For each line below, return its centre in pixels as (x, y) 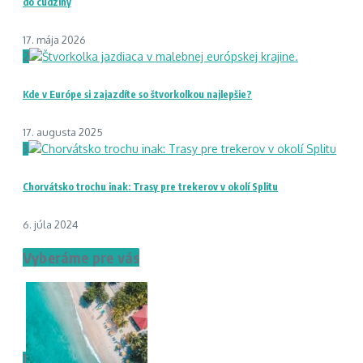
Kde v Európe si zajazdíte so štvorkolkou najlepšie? (137, 94)
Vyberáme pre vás (81, 257)
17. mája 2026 (54, 40)
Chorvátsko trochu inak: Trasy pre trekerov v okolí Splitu (150, 186)
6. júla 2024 (51, 224)
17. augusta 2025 (63, 132)
